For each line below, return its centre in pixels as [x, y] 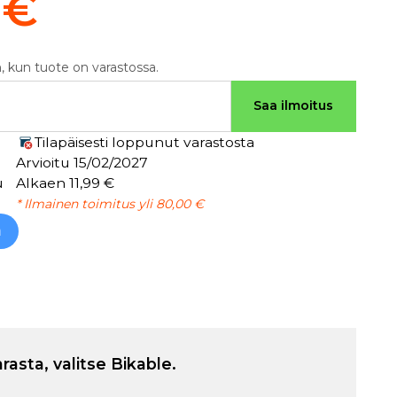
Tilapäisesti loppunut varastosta [144, 142]
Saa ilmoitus [294, 105]
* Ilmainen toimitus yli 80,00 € [109, 203]
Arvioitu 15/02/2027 [82, 162]
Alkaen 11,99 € [65, 183]
